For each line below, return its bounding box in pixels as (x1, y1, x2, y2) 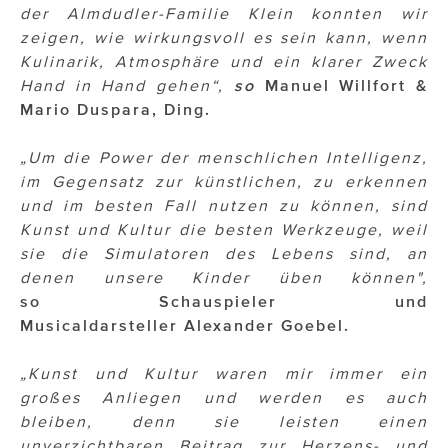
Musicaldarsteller (20, 316, 178, 335)
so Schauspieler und (20, 292, 428, 311)
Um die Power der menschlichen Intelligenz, (28, 148, 428, 167)
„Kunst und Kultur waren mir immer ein (20, 364, 428, 383)
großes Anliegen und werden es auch (20, 388, 428, 407)
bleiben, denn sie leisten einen (20, 412, 428, 431)
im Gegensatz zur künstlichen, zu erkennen (20, 172, 428, 191)
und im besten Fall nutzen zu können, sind (20, 196, 428, 215)
